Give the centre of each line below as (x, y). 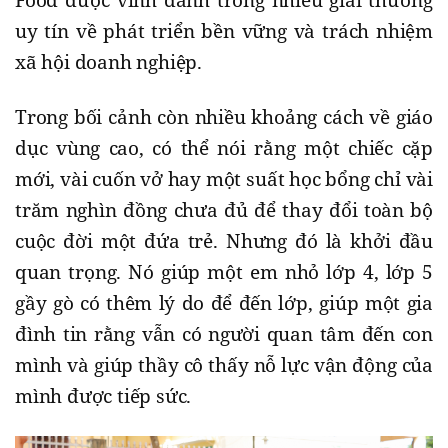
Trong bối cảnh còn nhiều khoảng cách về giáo (224, 116)
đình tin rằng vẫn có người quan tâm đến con (224, 333)
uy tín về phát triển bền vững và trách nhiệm (224, 30)
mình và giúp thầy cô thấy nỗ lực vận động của (224, 364)
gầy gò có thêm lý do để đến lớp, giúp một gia (224, 302)
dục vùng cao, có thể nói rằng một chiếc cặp (224, 147)
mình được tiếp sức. (103, 395)
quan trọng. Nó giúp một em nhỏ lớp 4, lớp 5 (224, 271)
